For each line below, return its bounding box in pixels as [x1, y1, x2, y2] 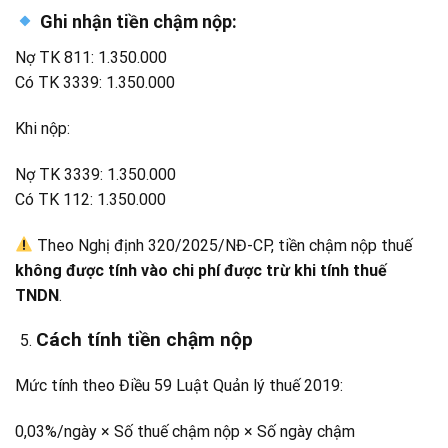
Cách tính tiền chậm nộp [35, 328, 253, 352]
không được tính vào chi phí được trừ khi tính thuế [15, 260, 387, 280]
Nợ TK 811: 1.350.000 [15, 48, 167, 68]
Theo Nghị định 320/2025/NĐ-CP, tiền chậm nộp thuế [33, 235, 413, 255]
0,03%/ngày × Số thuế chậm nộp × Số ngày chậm [15, 422, 355, 442]
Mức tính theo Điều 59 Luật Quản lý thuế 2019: [15, 376, 343, 396]
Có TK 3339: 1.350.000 [15, 73, 175, 93]
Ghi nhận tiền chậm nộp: [35, 11, 237, 33]
